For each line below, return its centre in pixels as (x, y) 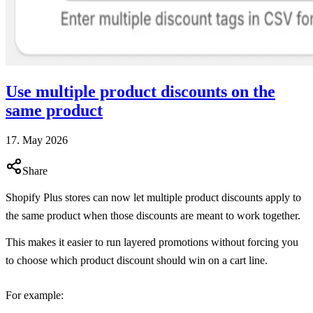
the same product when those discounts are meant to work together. (153, 215)
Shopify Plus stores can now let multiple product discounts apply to (153, 197)
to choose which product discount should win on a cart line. (137, 260)
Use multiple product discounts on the (140, 91)
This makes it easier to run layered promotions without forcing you (152, 242)
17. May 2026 (37, 140)
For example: (35, 295)
